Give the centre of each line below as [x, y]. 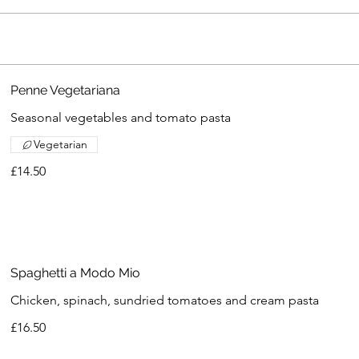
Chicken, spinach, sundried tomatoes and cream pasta [165, 301]
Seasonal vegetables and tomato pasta [121, 117]
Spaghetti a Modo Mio [76, 273]
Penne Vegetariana [66, 90]
